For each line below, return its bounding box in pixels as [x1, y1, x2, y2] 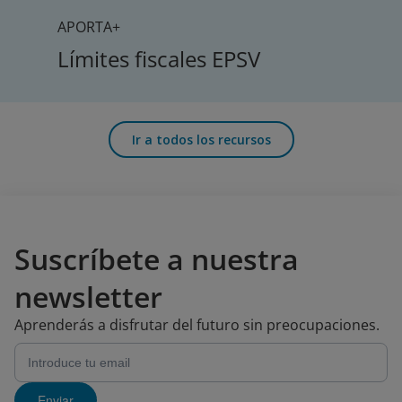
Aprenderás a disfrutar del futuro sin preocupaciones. [14, 314, 380, 335]
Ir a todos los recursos [131, 130, 271, 148]
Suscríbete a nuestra [14, 239, 299, 278]
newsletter [14, 276, 162, 316]
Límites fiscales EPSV [57, 43, 260, 74]
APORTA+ [57, 16, 120, 37]
